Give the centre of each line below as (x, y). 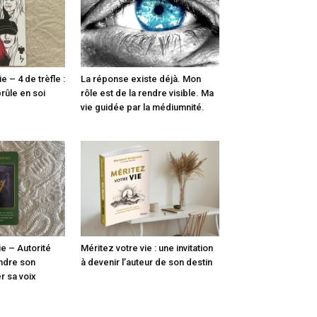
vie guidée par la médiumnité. (143, 107)
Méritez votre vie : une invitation (147, 248)
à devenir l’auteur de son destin (146, 262)
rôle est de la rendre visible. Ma (147, 93)
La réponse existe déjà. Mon (141, 79)
